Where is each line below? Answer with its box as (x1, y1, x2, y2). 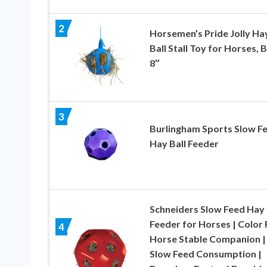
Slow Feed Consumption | (149, 247, 262, 259)
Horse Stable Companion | (149, 232, 266, 244)
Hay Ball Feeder (149, 137, 219, 149)
